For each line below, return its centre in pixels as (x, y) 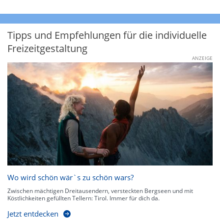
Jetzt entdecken (33, 213)
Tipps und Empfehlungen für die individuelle (107, 35)
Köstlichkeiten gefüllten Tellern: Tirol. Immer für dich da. (83, 198)
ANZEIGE (202, 58)
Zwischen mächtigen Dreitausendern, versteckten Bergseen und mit (100, 191)
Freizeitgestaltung (47, 49)
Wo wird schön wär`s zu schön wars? (70, 177)
